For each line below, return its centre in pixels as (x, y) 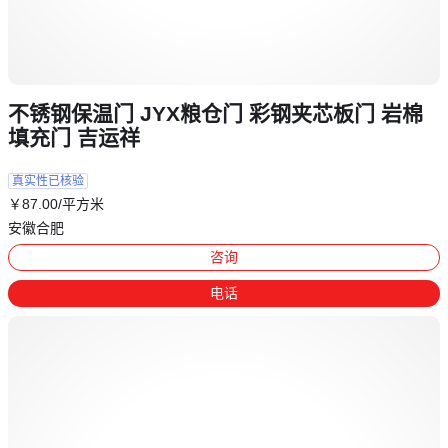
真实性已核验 (48, 181)
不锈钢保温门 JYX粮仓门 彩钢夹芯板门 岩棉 (215, 114)
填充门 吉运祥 (74, 138)
